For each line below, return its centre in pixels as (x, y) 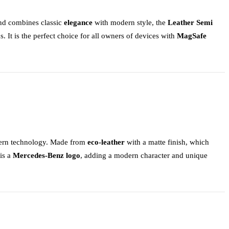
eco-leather (106, 142)
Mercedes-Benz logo (47, 155)
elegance (78, 22)
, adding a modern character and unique (144, 155)
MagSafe (192, 35)
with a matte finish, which (167, 142)
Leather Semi (190, 22)
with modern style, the (130, 22)
